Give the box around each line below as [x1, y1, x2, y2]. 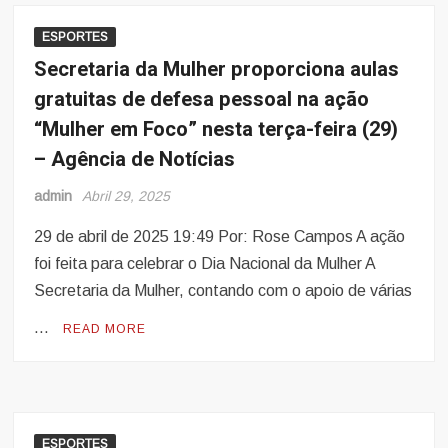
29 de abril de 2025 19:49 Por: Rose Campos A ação [34, 228, 406, 246]
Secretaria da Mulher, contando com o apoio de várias [34, 282, 413, 300]
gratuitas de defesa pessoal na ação [34, 85, 370, 115]
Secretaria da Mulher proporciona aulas [34, 55, 400, 85]
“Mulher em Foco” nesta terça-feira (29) [34, 115, 399, 145]
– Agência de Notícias [34, 145, 236, 175]
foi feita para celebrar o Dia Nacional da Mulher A [34, 255, 376, 273]
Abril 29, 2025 [82, 188, 171, 205]
